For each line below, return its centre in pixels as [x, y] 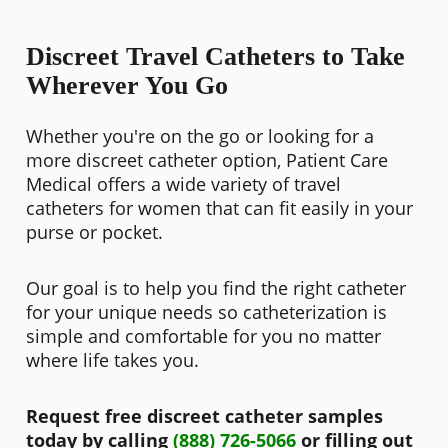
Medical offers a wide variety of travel [183, 183]
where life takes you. [112, 359]
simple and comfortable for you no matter [203, 335]
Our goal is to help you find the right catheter [216, 287]
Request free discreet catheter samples [204, 415]
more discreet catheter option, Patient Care [207, 159]
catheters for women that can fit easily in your [219, 207]
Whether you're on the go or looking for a [200, 135]
